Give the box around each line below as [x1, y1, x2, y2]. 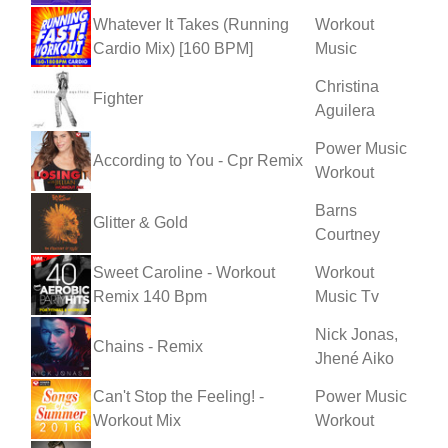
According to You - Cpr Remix [93, 151, 303, 169]
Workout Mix [93, 411, 181, 429]
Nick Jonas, [315, 325, 398, 343]
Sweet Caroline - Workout [93, 263, 275, 281]
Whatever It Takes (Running [93, 15, 289, 33]
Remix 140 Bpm [93, 287, 207, 305]
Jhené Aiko [315, 349, 394, 367]
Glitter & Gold [93, 213, 188, 231]
